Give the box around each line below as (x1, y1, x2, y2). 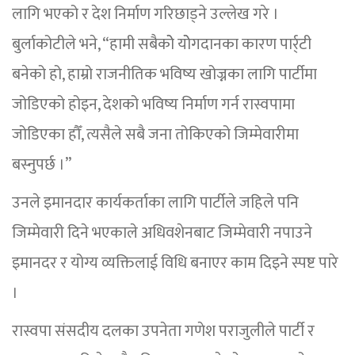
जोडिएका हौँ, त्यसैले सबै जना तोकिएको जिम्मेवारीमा (12, 121, 299, 149)
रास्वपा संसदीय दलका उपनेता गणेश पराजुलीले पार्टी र (12, 318, 315, 345)
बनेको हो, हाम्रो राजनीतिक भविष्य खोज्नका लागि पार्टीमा (12, 61, 317, 89)
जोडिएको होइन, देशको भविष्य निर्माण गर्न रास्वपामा (12, 91, 295, 119)
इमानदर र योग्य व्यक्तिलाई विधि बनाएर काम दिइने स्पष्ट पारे (12, 250, 338, 277)
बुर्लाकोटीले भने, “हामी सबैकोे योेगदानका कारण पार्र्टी (12, 31, 311, 59)
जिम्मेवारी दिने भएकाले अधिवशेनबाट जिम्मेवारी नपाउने (12, 219, 312, 247)
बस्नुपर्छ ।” (12, 151, 71, 179)
